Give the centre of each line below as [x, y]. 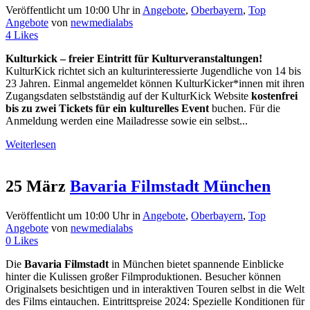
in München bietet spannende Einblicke [198, 264]
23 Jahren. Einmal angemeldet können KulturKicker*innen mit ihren [155, 83]
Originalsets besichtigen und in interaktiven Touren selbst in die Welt [155, 289]
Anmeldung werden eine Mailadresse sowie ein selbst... [127, 120]
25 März [36, 186]
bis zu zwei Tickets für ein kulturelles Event [107, 108]
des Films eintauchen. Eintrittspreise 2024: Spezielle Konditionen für [155, 301]
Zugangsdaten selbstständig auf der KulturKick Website [128, 95]
